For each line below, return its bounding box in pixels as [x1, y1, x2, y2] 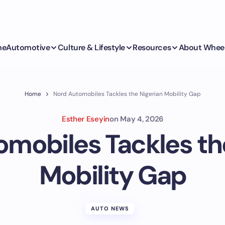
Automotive [6, 42, 50, 53]
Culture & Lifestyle [57, 42, 125, 53]
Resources [133, 42, 171, 53]
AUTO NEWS [90, 205, 130, 212]
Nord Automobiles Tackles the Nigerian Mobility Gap [53, 90, 201, 98]
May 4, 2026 [120, 114, 164, 124]
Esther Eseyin [61, 114, 109, 124]
